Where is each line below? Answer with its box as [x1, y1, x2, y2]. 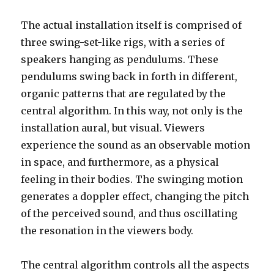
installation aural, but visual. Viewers [21, 122, 206, 135]
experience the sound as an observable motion [21, 139, 251, 152]
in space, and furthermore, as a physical [21, 156, 220, 169]
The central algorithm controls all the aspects [21, 259, 250, 272]
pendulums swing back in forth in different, [21, 70, 238, 83]
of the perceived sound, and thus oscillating [21, 207, 238, 220]
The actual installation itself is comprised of [21, 19, 242, 32]
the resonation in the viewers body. [21, 224, 194, 237]
